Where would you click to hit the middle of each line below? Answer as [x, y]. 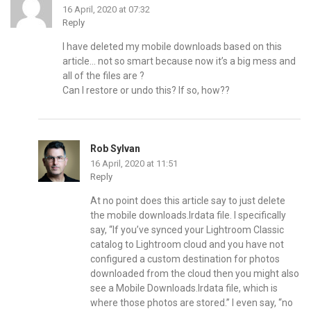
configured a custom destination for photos [185, 259]
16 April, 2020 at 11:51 [134, 163]
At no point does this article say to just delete [188, 200]
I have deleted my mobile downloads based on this [172, 46]
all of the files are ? [103, 75]
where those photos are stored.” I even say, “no [192, 302]
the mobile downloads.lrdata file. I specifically [188, 215]
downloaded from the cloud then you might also [195, 273]
